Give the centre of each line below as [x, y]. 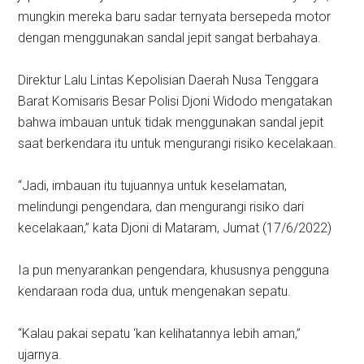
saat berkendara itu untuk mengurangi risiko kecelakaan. [178, 144]
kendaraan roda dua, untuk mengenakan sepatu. [155, 292]
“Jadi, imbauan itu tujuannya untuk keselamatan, [153, 186]
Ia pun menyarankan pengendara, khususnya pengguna [174, 271]
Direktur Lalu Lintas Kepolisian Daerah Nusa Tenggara [169, 80]
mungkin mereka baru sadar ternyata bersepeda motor [175, 17]
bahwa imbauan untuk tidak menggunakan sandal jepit [171, 123]
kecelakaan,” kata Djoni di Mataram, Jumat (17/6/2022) [175, 228]
